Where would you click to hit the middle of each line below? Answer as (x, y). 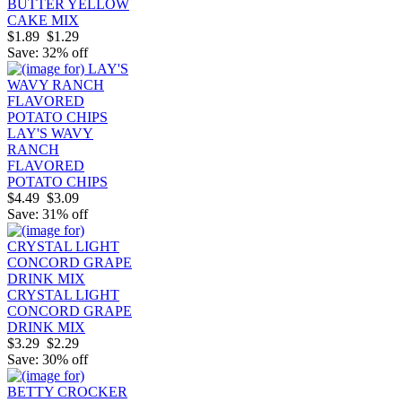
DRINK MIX (46, 328)
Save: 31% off (48, 214)
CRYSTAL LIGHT (63, 295)
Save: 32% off (48, 53)
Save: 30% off (48, 360)
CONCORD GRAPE (70, 311)
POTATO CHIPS (57, 182)
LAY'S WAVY (50, 134)
